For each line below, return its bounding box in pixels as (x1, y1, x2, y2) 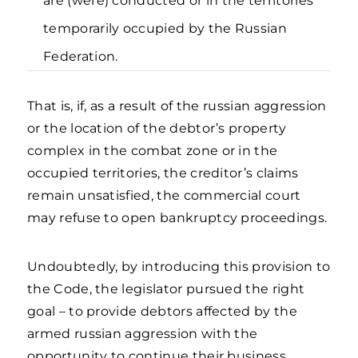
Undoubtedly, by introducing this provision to (27, 259, 331, 274)
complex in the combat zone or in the (27, 143, 278, 158)
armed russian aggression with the (27, 326, 258, 341)
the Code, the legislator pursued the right (27, 281, 305, 296)
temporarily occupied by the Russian (43, 21, 288, 36)
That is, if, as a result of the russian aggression (27, 98, 331, 113)
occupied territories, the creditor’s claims (27, 165, 299, 181)
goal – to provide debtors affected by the (27, 304, 297, 319)
